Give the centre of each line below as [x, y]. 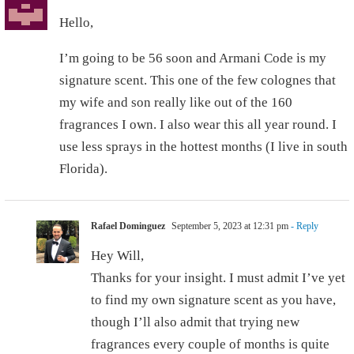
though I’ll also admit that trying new [195, 322]
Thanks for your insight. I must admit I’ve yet [218, 278]
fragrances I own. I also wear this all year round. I [198, 125]
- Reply [303, 226]
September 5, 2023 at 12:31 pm [229, 226]
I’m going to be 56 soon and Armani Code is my [193, 58]
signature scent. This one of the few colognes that [198, 81]
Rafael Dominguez [128, 226]
